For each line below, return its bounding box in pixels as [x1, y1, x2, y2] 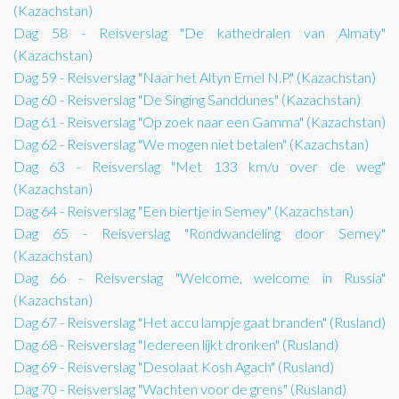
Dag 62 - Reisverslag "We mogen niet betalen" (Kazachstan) [13, 135, 369, 153]
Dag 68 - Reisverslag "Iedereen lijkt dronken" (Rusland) [13, 336, 338, 354]
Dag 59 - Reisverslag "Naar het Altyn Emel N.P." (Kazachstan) [13, 69, 376, 86]
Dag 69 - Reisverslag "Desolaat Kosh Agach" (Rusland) [13, 358, 334, 376]
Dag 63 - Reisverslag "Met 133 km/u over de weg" [13, 158, 386, 175]
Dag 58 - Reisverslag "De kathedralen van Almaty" [13, 24, 386, 42]
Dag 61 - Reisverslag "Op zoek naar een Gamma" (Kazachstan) [13, 113, 386, 131]
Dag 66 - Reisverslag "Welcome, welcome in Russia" [13, 269, 386, 287]
